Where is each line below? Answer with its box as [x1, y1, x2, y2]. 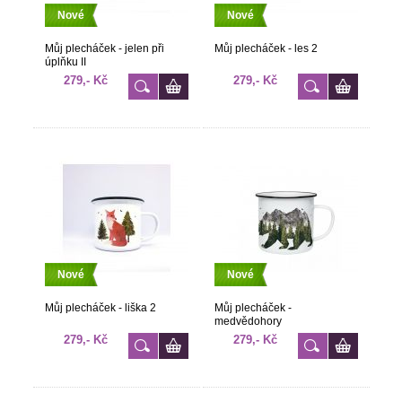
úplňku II [44, 56, 86, 68]
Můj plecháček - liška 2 [44, 301, 156, 314]
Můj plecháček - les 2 [214, 42, 318, 55]
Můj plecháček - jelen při [44, 42, 164, 55]
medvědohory [214, 315, 282, 328]
